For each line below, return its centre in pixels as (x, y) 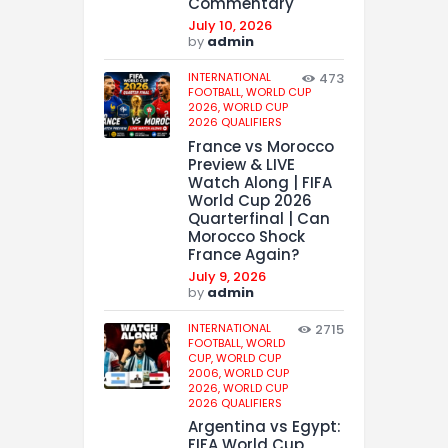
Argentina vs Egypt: (264, 427)
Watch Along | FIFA (260, 182)
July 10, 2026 (230, 26)
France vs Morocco (261, 146)
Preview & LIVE (241, 164)
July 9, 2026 (227, 276)
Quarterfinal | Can (259, 218)
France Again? (243, 254)
